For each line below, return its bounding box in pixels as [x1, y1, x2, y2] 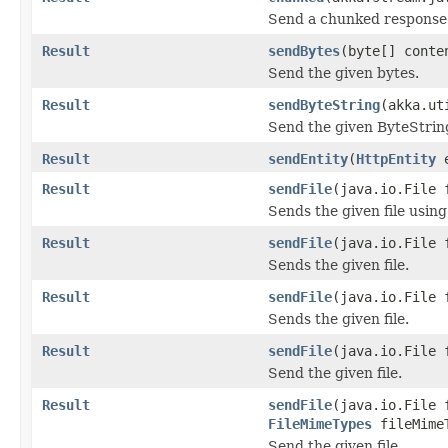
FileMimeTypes [268, 415, 372, 432]
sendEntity [268, 150, 348, 167]
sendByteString [268, 96, 380, 113]
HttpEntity [356, 150, 436, 167]
